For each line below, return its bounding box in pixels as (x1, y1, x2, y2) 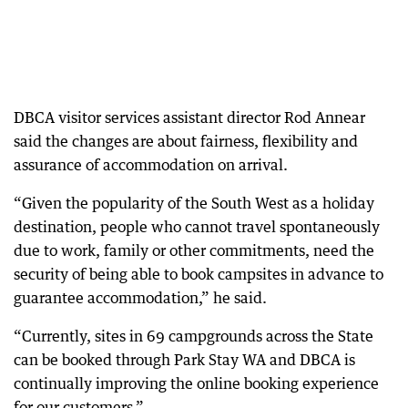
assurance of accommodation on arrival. (14, 155, 288, 174)
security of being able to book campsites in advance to (14, 264, 383, 283)
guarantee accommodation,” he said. (14, 288, 267, 307)
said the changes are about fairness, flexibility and (14, 131, 358, 150)
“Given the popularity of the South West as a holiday (14, 193, 374, 212)
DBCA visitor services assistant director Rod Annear (14, 107, 365, 127)
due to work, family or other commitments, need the (14, 240, 374, 260)
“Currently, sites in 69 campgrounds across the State (14, 326, 373, 345)
